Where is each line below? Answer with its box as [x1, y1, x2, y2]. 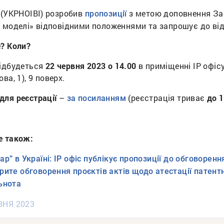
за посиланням [66, 93, 126, 103]
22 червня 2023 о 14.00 [45, 60, 136, 71]
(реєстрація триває [125, 92, 207, 103]
